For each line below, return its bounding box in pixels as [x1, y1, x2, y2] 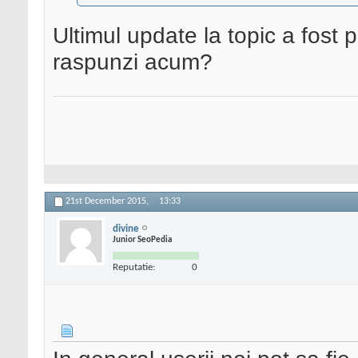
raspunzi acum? [53, 49, 213, 75]
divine [113, 223, 139, 234]
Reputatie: [113, 261, 155, 272]
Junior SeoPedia [113, 235, 172, 245]
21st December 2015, [66, 197, 151, 207]
